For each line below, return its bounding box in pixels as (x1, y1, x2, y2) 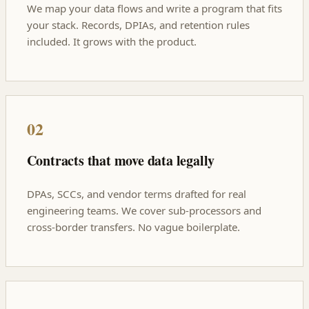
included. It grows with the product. (26, 34, 197, 49)
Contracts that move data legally (26, 150, 215, 170)
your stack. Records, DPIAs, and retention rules (26, 18, 250, 32)
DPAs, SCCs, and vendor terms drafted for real (26, 187, 246, 201)
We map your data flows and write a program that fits (26, 1, 282, 16)
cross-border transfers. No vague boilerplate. (26, 220, 240, 235)
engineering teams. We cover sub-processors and (26, 203, 261, 218)
